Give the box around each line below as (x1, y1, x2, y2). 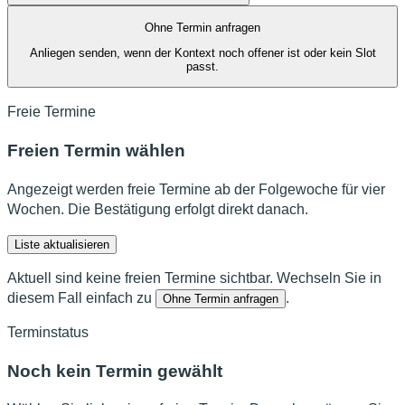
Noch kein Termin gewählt (7, 361, 222, 381)
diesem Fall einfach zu (7, 289, 152, 306)
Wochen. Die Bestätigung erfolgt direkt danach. (7, 201, 308, 217)
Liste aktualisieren (14, 237, 109, 251)
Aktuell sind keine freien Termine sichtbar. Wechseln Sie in (7, 269, 381, 286)
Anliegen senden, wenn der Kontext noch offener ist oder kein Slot (29, 46, 376, 61)
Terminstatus (7, 324, 89, 340)
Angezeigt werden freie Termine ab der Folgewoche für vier (7, 181, 385, 197)
